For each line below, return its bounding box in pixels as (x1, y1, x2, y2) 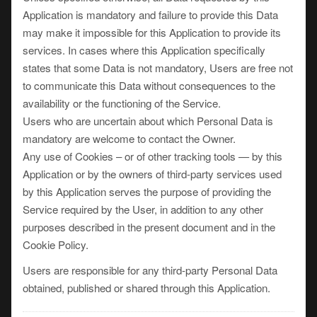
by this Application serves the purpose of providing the (23, 184, 271, 199)
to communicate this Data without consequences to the (23, 78, 275, 93)
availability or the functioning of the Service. (23, 96, 221, 110)
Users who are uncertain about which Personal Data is (23, 113, 273, 128)
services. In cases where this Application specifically (23, 42, 265, 57)
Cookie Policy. (23, 237, 88, 252)
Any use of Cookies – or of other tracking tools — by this (23, 149, 282, 163)
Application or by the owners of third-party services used (23, 166, 282, 181)
